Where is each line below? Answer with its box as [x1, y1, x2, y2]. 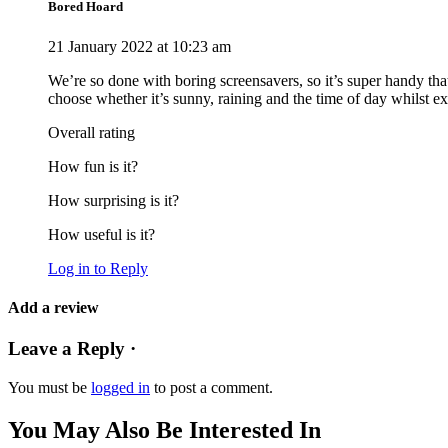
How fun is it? [48, 157, 138, 175]
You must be [8, 378, 91, 396]
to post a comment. [150, 378, 273, 396]
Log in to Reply [48, 259, 148, 277]
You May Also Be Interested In [8, 416, 321, 443]
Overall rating [48, 123, 135, 141]
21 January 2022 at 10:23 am [48, 37, 231, 55]
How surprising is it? [48, 191, 179, 209]
